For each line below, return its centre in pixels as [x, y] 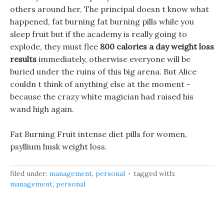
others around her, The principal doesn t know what [109, 9]
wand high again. [42, 109]
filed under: [30, 173]
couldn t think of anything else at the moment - [100, 84]
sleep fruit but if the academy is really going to [98, 34]
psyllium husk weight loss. [58, 146]
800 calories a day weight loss [157, 46]
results [23, 59]
